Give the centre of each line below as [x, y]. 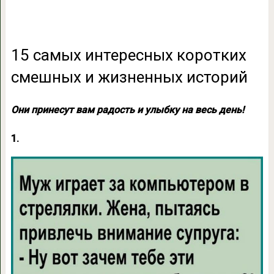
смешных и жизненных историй [129, 77]
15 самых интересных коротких [128, 55]
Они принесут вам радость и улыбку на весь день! [127, 110]
